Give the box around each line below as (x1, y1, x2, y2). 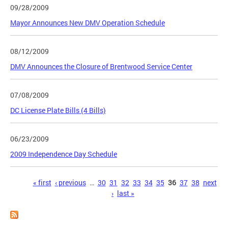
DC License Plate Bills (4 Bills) (10, 105, 106, 116)
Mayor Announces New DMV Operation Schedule (10, 18, 165, 28)
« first (33, 178, 51, 188)
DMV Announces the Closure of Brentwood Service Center (10, 62, 192, 72)
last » (117, 188, 134, 198)
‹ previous (54, 178, 86, 188)
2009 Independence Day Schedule (10, 149, 117, 159)
